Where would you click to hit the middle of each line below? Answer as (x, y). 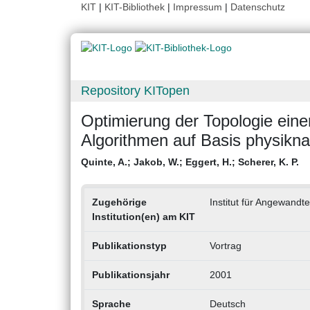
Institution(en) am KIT (143, 217)
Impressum (198, 7)
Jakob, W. (156, 162)
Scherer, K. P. (268, 162)
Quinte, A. (104, 162)
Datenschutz (258, 7)
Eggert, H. (209, 162)
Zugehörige (119, 202)
